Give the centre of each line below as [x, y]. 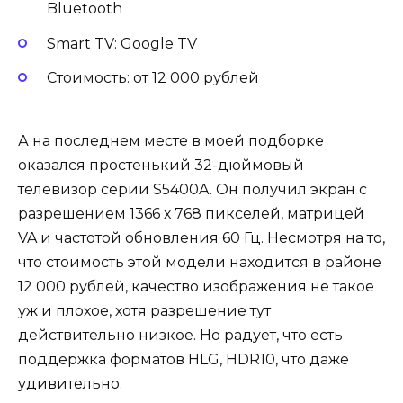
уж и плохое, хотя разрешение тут [144, 311]
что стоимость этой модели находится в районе [200, 263]
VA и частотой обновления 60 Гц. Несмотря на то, [201, 238]
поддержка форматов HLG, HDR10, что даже [184, 360]
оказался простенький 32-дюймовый [161, 166]
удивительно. [72, 384]
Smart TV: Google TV [124, 43]
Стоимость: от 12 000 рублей [155, 77]
